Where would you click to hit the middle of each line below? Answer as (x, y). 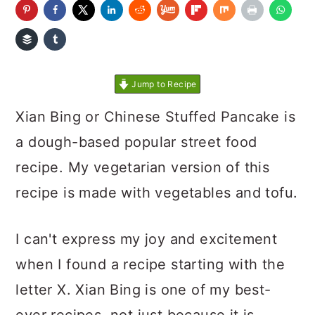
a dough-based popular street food (136, 142)
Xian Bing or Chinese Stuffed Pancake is (155, 117)
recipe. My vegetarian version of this (143, 167)
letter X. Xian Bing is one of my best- (143, 290)
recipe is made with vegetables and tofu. (157, 193)
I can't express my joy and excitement (147, 239)
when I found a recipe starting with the (150, 264)
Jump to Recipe (163, 84)
